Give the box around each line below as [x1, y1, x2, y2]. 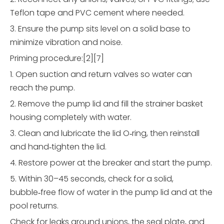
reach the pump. [10, 82, 75, 94]
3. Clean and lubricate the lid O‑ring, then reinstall [10, 127, 199, 139]
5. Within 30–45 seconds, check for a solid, [10, 173, 173, 185]
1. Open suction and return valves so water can [10, 68, 192, 80]
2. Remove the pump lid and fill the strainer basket [10, 98, 203, 110]
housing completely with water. [10, 111, 131, 123]
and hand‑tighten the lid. [10, 141, 106, 153]
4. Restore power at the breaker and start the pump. [10, 157, 212, 169]
